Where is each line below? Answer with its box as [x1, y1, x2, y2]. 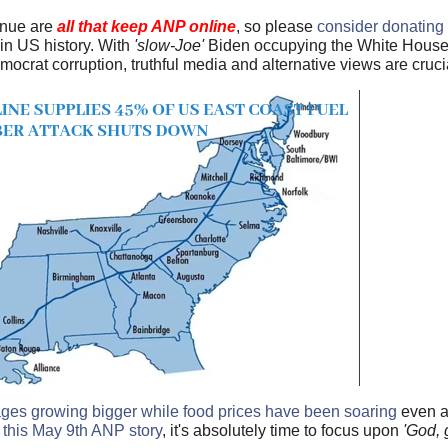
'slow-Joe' [130, 36, 204, 54]
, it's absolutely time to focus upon [162, 421, 403, 439]
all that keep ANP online [57, 17, 236, 35]
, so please [236, 17, 317, 35]
